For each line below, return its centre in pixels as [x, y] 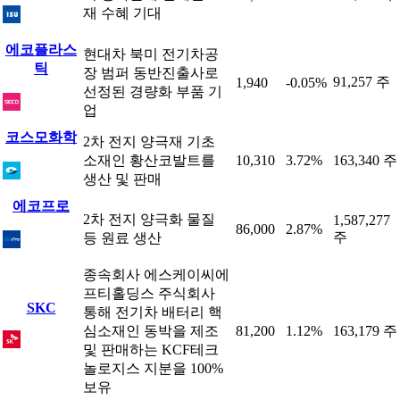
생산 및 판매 [122, 179]
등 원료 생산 [122, 238]
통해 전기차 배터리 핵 [153, 312]
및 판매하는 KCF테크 [151, 350]
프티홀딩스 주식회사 [149, 293]
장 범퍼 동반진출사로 [151, 73]
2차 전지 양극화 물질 [149, 219]
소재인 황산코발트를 [149, 160]
